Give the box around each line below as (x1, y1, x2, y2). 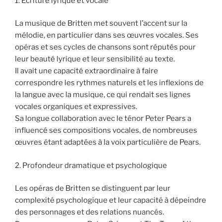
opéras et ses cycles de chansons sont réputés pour (15, 43, 196, 52)
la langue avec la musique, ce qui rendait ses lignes (15, 90, 191, 100)
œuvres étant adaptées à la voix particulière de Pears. (15, 138, 201, 147)
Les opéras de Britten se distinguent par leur (15, 184, 170, 193)
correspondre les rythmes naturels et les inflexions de (15, 78, 204, 88)
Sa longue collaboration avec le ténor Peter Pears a (15, 114, 191, 123)
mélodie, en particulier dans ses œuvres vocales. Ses (15, 31, 199, 40)
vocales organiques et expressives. (15, 102, 137, 111)
